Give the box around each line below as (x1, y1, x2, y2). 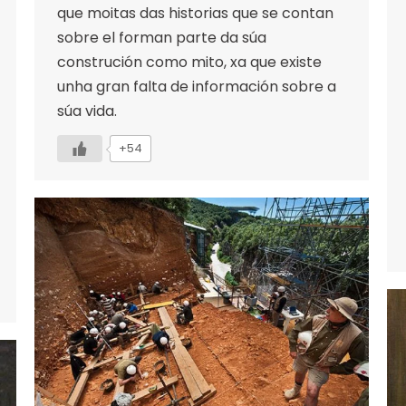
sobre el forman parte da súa (57, 26, 266, 48)
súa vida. (57, 100, 117, 121)
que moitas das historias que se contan (57, 2, 333, 24)
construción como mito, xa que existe (57, 51, 322, 72)
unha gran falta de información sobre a (57, 75, 336, 97)
